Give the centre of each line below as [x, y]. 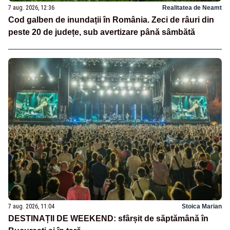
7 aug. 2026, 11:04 [31, 206]
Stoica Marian [202, 206]
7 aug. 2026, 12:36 [31, 8]
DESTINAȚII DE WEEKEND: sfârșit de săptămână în [108, 218]
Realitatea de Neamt [192, 8]
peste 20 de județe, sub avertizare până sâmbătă [102, 32]
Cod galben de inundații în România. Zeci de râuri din [111, 20]
